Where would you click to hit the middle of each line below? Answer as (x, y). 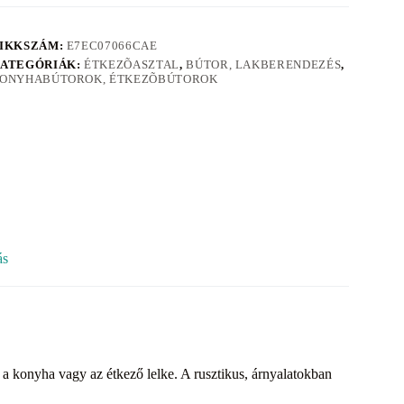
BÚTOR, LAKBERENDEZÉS (264, 64)
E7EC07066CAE (112, 45)
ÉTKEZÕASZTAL (132, 64)
